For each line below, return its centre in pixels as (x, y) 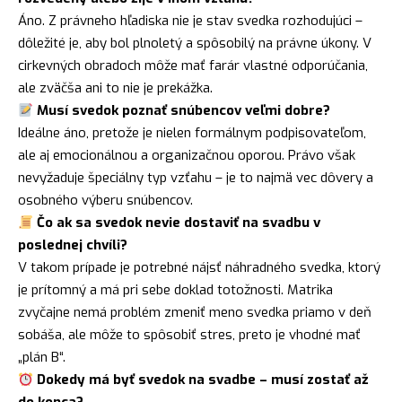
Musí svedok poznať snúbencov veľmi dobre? (184, 111)
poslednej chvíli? (73, 245)
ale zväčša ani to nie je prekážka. (115, 88)
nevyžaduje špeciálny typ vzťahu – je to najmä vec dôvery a (196, 178)
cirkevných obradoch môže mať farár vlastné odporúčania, (193, 66)
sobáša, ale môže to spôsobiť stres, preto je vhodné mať (189, 335)
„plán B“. (42, 358)
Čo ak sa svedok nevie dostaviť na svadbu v (179, 223)
